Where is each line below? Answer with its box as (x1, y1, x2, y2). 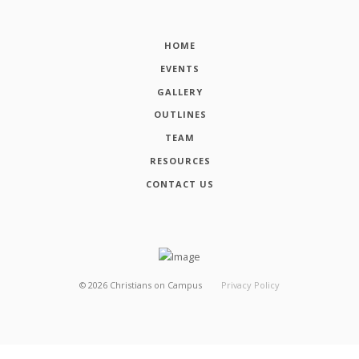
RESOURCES (149, 155, 211, 167)
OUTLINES (153, 108, 207, 121)
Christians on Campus (110, 278, 203, 291)
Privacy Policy (220, 278, 280, 291)
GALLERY (157, 85, 203, 98)
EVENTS (160, 62, 200, 75)
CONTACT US (146, 178, 214, 191)
